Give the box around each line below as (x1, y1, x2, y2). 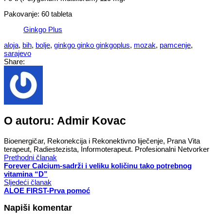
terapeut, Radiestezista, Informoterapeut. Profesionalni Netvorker (4, 145, 209, 153)
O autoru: (4, 115, 57, 127)
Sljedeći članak (4, 178, 52, 186)
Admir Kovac (57, 115, 126, 127)
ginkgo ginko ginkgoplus (54, 40, 130, 49)
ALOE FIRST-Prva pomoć (4, 186, 90, 195)
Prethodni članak (4, 153, 57, 162)
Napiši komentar (4, 203, 72, 213)
